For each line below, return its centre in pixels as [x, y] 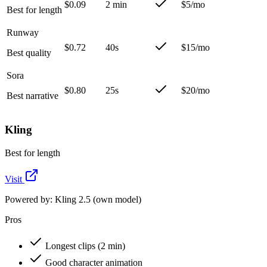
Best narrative [32, 95]
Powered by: [30, 200]
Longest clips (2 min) [85, 246]
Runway [23, 32]
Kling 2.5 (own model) [98, 200]
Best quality [29, 52]
